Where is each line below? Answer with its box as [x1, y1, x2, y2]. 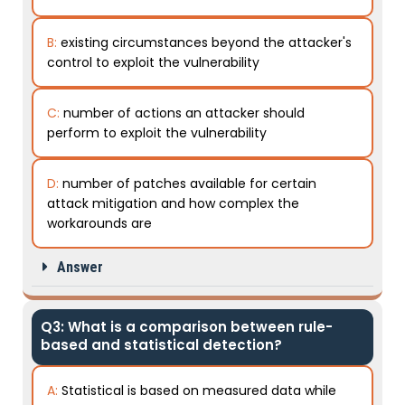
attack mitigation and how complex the [47, 194, 299, 212]
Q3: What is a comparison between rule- [41, 317, 333, 336]
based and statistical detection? [41, 335, 282, 354]
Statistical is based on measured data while [61, 381, 336, 400]
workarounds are [47, 214, 152, 232]
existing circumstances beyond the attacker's [61, 33, 352, 52]
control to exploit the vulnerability [47, 53, 259, 71]
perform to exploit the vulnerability [47, 124, 267, 142]
